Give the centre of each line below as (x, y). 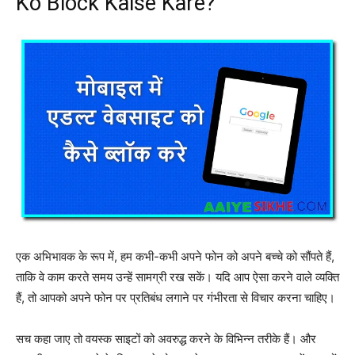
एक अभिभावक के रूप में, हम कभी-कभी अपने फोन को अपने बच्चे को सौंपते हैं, (175, 256)
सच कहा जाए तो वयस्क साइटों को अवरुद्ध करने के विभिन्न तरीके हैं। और (166, 339)
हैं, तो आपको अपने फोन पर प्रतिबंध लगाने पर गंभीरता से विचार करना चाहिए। (176, 298)
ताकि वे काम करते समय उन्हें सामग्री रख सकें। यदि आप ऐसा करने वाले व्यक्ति (177, 277)
